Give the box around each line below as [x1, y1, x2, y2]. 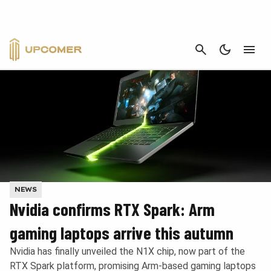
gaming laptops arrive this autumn [10, 222, 233, 244]
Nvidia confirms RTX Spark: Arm [10, 198, 215, 220]
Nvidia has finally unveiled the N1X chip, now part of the [10, 246, 245, 258]
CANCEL [230, 42, 261, 55]
